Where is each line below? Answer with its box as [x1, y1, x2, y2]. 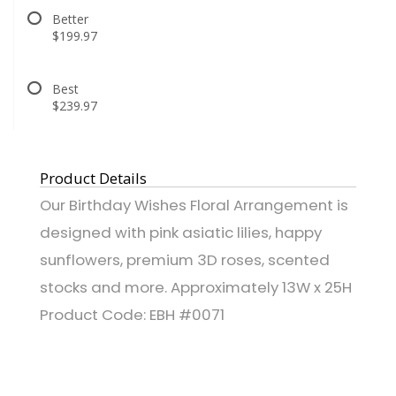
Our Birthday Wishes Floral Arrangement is [40, 194, 348, 216]
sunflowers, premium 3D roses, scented [40, 248, 330, 270]
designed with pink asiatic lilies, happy [40, 221, 322, 243]
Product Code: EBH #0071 [40, 303, 225, 325]
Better [52, 10, 88, 27]
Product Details [40, 167, 147, 188]
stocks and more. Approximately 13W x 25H [40, 276, 352, 298]
